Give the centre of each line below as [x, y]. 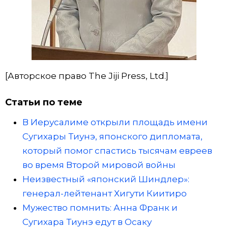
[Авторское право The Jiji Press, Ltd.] [87, 76]
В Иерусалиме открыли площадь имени [115, 122]
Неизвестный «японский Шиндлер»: [106, 179]
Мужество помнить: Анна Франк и [100, 208]
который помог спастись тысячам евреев [117, 151]
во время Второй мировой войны [99, 165]
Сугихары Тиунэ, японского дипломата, [112, 137]
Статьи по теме [44, 102]
